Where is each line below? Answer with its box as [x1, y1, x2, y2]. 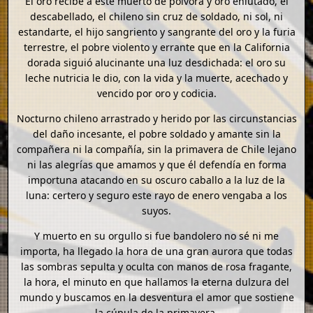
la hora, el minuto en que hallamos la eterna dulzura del [24, 275, 289, 289]
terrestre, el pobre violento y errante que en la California [23, 41, 290, 54]
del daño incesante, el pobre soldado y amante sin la [32, 127, 281, 141]
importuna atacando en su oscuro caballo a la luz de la [28, 173, 285, 187]
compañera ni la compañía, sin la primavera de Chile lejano [17, 143, 296, 156]
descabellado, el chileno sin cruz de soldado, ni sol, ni [30, 10, 283, 24]
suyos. [142, 204, 171, 218]
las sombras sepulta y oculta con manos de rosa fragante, [21, 260, 292, 274]
